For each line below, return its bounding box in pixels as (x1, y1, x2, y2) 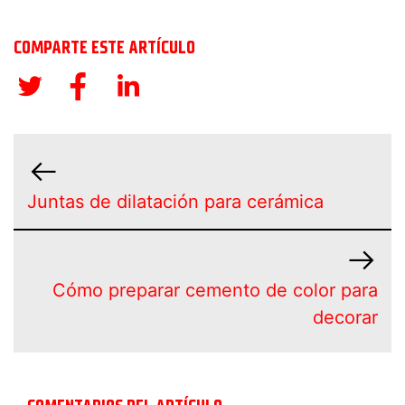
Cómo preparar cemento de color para (52, 279, 378, 302)
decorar (313, 306, 378, 329)
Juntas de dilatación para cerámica (27, 191, 324, 213)
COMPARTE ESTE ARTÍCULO (14, 37, 195, 59)
